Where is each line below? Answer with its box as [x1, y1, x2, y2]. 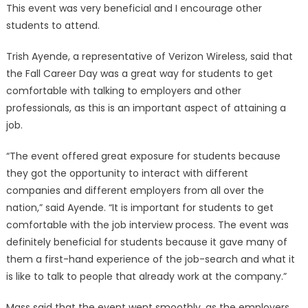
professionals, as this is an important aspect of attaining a [5, 101, 286, 115]
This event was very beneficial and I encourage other [5, 1, 262, 15]
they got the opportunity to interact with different [5, 166, 248, 180]
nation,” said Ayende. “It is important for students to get [5, 201, 274, 214]
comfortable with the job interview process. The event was [5, 218, 289, 232]
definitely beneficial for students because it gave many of [5, 235, 287, 249]
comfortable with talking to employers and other [5, 84, 241, 98]
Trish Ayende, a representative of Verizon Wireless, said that [5, 49, 293, 63]
